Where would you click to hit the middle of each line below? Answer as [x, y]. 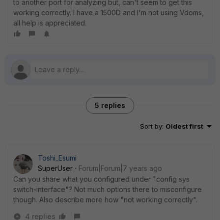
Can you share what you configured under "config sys [101, 179]
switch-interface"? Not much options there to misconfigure [108, 189]
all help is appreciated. [51, 23]
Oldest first [184, 126]
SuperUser [55, 168]
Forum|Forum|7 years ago [120, 168]
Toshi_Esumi [57, 158]
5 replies [110, 105]
